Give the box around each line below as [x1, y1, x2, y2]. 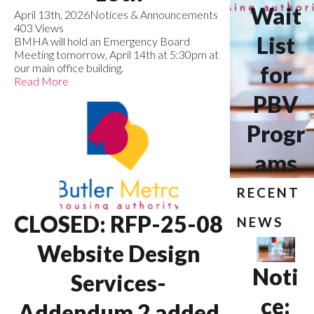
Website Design [36, 239, 200, 267]
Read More [14, 74, 69, 88]
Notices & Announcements [90, 7, 218, 21]
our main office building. [14, 60, 123, 74]
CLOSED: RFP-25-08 [14, 210, 224, 238]
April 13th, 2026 [14, 7, 90, 21]
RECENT [237, 184, 301, 200]
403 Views [14, 20, 64, 34]
